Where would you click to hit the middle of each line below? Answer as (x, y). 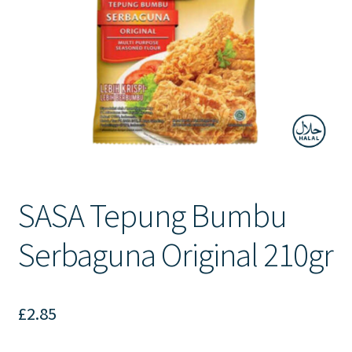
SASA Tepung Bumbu (152, 215)
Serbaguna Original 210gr (175, 254)
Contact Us (48, 15)
